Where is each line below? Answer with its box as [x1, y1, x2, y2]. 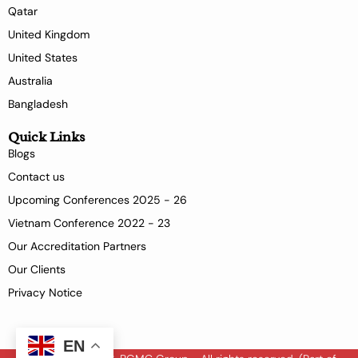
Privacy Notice [8, 285, 82, 300]
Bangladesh [8, 97, 68, 112]
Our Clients [8, 262, 66, 277]
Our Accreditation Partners [8, 239, 146, 254]
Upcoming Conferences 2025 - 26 [8, 193, 187, 208]
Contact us [8, 169, 65, 185]
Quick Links [8, 128, 86, 146]
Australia [8, 74, 53, 89]
